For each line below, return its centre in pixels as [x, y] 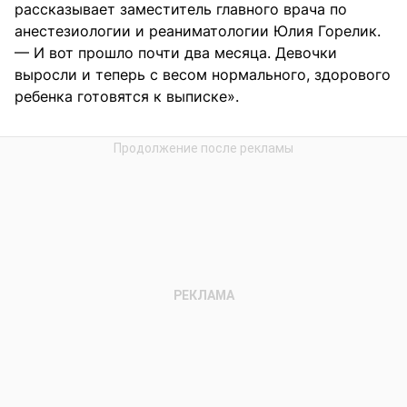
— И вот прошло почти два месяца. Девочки [176, 52]
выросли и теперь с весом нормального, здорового [203, 74]
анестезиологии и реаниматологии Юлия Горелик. [198, 30]
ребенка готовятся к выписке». [127, 96]
